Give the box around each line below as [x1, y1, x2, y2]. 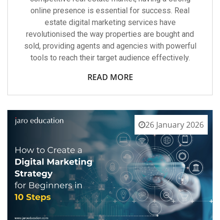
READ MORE [87, 71, 133, 82]
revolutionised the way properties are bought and [26, 29, 194, 39]
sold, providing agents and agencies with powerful [24, 41, 196, 51]
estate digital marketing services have [44, 17, 176, 27]
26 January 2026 [145, 119, 204, 130]
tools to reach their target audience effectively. [30, 53, 190, 62]
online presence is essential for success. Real [30, 5, 190, 15]
